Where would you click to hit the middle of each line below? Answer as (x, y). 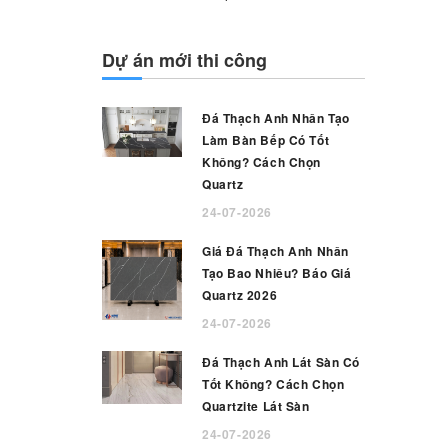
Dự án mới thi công (184, 60)
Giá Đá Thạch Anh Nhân (275, 251)
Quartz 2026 (240, 295)
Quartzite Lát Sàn (256, 406)
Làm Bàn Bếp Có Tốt (266, 140)
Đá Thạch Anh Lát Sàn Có (281, 362)
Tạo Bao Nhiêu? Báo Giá (277, 273)
